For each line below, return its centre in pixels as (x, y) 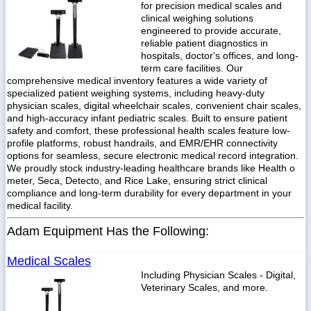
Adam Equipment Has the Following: (108, 231)
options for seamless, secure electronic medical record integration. (153, 155)
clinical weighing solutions (197, 18)
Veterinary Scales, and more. (204, 287)
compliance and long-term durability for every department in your (149, 193)
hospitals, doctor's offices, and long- (220, 56)
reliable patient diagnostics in (204, 43)
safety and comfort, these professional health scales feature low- (149, 131)
